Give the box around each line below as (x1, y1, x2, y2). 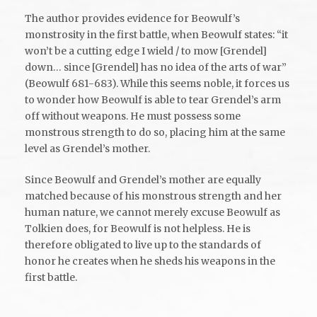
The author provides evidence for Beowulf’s (25, 11, 240, 25)
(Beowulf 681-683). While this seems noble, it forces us (25, 76, 289, 90)
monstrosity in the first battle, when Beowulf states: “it (25, 28, 288, 41)
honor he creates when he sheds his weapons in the (25, 254, 275, 267)
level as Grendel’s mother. (25, 142, 150, 155)
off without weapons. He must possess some (25, 109, 241, 122)
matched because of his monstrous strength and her (25, 189, 282, 202)
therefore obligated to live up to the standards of (25, 238, 261, 251)
